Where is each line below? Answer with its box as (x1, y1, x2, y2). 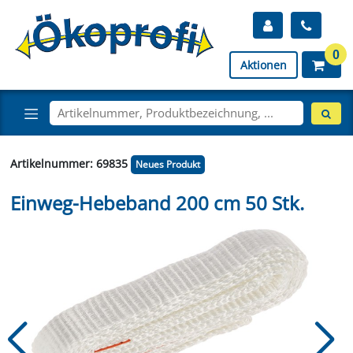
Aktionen (240, 58, 287, 72)
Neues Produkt (135, 158, 200, 170)
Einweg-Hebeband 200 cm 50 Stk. (9, 189, 304, 216)
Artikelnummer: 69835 (9, 155, 131, 171)
